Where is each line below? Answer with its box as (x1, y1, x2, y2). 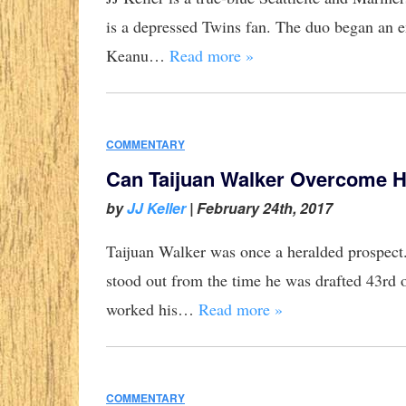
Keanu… (106, 44, 169, 67)
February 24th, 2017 (197, 198, 333, 219)
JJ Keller (127, 198, 186, 219)
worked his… (106, 298, 198, 321)
